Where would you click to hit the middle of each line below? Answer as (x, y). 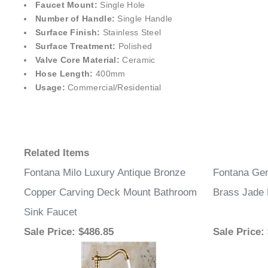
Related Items (57, 156)
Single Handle (144, 21)
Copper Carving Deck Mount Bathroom (110, 195)
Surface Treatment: (77, 49)
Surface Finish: (69, 35)
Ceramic (138, 63)
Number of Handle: (75, 21)
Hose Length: (64, 76)
